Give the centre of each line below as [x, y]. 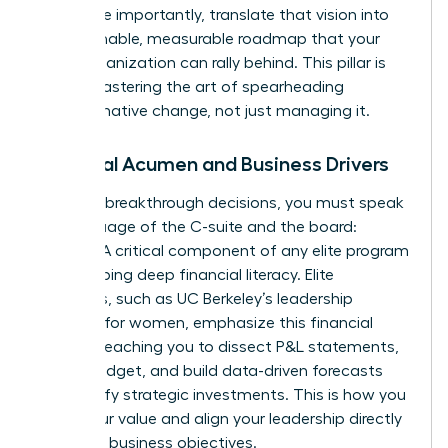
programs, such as [107, 298]
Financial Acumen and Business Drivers [213, 163]
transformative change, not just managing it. [203, 110]
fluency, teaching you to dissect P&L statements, [218, 346]
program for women [111, 322]
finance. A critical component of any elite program [223, 250]
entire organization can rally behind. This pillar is [211, 62]
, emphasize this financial [279, 322]
